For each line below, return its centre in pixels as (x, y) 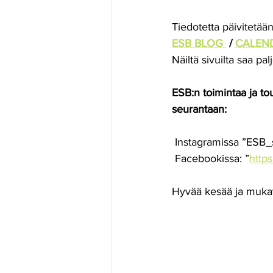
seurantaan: (199, 109)
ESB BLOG (199, 43)
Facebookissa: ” (212, 158)
